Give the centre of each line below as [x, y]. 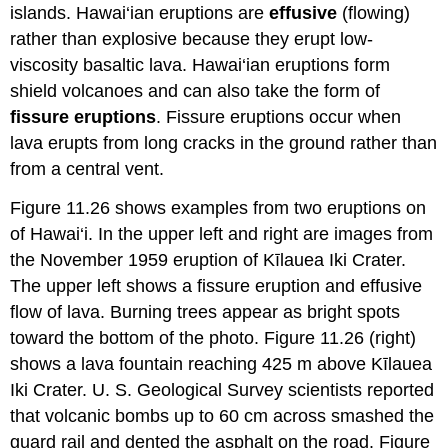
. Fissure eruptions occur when [279, 117]
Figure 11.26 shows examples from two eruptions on [218, 207]
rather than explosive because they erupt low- [192, 39]
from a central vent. [87, 169]
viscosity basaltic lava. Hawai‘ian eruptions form [200, 65]
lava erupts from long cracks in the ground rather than [224, 143]
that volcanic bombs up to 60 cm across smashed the [222, 415]
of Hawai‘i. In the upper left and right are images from [222, 233]
